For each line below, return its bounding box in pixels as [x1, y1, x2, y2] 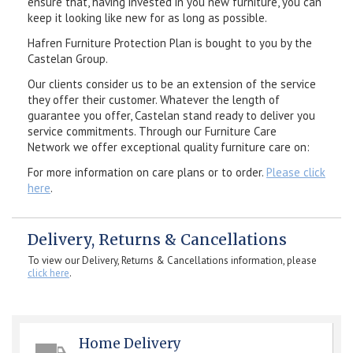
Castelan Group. [28, 50, 108, 66]
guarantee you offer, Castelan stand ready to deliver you [28, 107, 315, 123]
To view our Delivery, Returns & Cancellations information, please [28, 254, 317, 268]
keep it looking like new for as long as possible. [28, 9, 267, 25]
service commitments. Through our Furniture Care [28, 123, 277, 139]
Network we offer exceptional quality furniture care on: [28, 139, 310, 154]
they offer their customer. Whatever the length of [28, 91, 280, 107]
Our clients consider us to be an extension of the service [28, 76, 316, 91]
